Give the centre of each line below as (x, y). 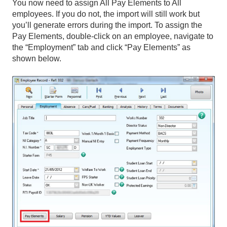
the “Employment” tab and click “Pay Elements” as (101, 48)
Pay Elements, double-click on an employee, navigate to (113, 36)
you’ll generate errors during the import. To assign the (107, 25)
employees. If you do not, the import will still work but (106, 14)
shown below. (37, 59)
